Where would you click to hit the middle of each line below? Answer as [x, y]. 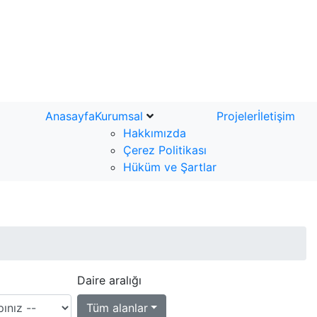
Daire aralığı [109, 280]
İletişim [276, 116]
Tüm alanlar [117, 307]
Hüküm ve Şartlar [170, 167]
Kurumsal [121, 116]
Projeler [237, 116]
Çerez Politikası [165, 150]
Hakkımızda [155, 133]
